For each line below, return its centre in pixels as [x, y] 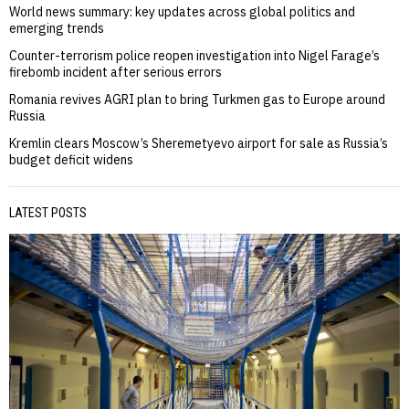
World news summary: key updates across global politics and [182, 11]
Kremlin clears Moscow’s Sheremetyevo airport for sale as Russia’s [199, 143]
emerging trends [57, 28]
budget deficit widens [71, 159]
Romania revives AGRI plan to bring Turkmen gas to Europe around [197, 99]
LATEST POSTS [48, 212]
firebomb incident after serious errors [115, 72]
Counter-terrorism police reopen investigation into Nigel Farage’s [194, 55]
